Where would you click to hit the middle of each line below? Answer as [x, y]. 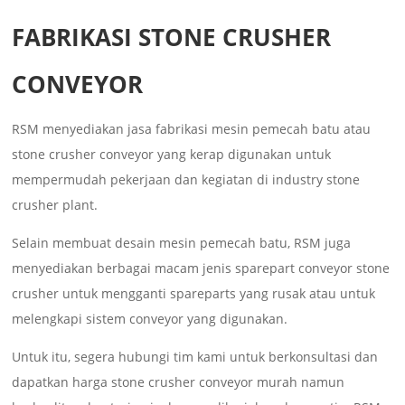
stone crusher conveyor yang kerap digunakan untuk [172, 154]
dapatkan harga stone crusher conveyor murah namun [179, 381]
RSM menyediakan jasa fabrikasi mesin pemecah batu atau [192, 128]
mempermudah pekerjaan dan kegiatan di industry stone [186, 179]
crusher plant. [55, 204]
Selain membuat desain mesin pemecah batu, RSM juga [182, 242]
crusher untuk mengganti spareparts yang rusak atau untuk [194, 293]
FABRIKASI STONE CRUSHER [172, 37]
